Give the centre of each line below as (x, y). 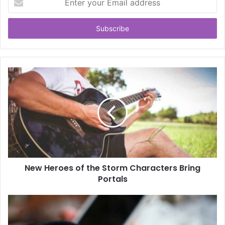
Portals (113, 179)
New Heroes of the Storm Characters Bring (113, 168)
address (20, 29)
